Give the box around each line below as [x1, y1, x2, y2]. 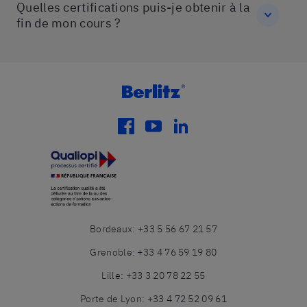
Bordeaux [89, 223, 133, 236]
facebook [117, 117, 186, 139]
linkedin [172, 117, 232, 139]
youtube [145, 117, 207, 139]
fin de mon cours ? [16, 15, 121, 31]
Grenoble [90, 246, 132, 259]
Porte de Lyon [80, 293, 143, 306]
